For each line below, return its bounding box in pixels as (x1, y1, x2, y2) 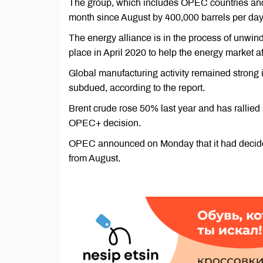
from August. (69, 153, 120, 163)
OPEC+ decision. (69, 118, 141, 128)
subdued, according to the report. (69, 83, 205, 93)
